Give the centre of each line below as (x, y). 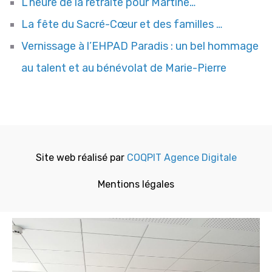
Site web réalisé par (81, 158)
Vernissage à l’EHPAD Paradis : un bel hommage (140, 46)
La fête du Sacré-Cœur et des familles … (122, 25)
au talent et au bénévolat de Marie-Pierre (124, 68)
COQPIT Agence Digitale (182, 158)
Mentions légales (136, 185)
